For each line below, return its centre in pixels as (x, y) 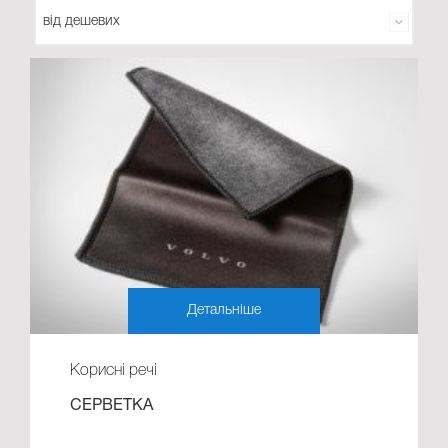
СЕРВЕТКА (111, 405)
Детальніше (224, 310)
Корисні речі (113, 370)
